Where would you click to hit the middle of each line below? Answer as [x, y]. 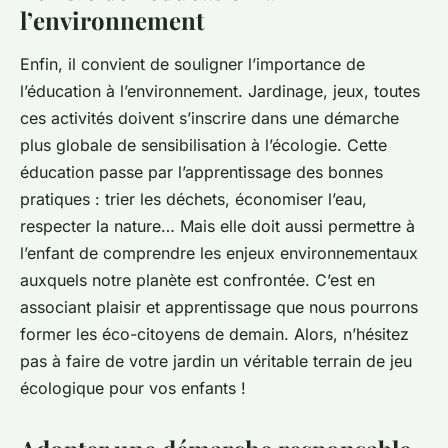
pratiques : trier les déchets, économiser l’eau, [193, 199]
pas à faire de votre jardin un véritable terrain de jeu [216, 361]
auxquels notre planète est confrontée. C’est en [197, 280]
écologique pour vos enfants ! [133, 388]
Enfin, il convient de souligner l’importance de [192, 64]
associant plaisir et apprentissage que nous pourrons [219, 307]
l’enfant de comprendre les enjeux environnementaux [219, 253]
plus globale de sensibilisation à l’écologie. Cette [203, 145]
